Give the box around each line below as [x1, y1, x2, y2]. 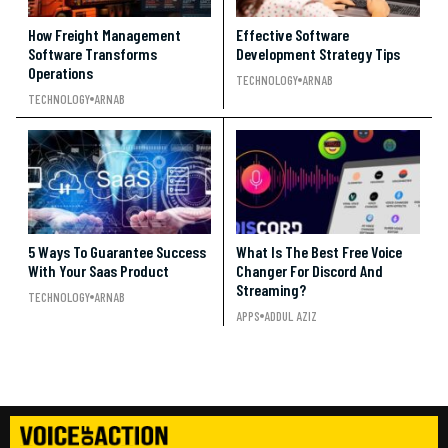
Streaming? [236, 279, 306, 299]
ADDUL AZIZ [264, 307, 317, 324]
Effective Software [236, 24, 349, 44]
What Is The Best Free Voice [236, 241, 402, 261]
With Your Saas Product [28, 260, 169, 280]
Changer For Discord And [236, 260, 383, 280]
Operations [28, 62, 93, 82]
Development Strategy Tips [236, 43, 400, 63]
